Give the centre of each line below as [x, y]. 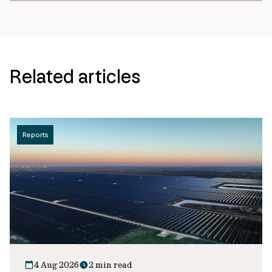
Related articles [75, 76]
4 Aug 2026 [56, 265]
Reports [35, 135]
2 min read [110, 265]
